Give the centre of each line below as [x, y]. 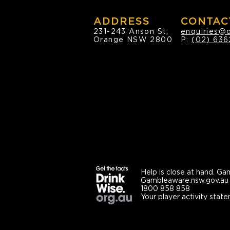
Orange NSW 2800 [133, 40]
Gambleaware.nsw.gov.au [185, 180]
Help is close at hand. [179, 172]
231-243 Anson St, [131, 31]
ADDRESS [122, 21]
